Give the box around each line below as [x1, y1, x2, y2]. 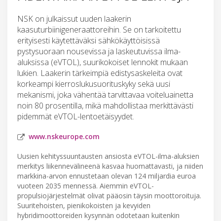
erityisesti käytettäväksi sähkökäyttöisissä [17, 35, 160, 46]
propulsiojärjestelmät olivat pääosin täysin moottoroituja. [17, 190, 201, 200]
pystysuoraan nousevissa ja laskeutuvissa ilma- [17, 45, 181, 57]
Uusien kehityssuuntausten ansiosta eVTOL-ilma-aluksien [17, 151, 199, 161]
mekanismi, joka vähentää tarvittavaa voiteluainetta [17, 89, 193, 100]
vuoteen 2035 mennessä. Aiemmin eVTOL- [17, 181, 154, 190]
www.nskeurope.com [29, 131, 100, 141]
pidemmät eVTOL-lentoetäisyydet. [17, 110, 134, 122]
